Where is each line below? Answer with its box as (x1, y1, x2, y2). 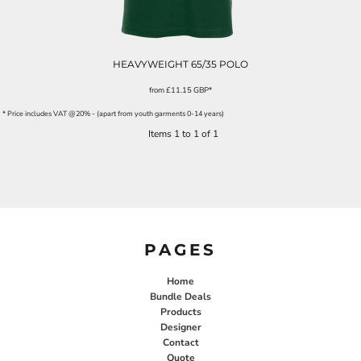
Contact (162, 336, 199, 350)
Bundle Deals (150, 290, 211, 304)
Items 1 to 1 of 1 (148, 127, 219, 140)
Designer (160, 321, 201, 334)
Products (160, 305, 201, 319)
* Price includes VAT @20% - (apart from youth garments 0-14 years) (2, 109, 224, 119)
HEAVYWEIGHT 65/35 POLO (113, 58, 248, 71)
